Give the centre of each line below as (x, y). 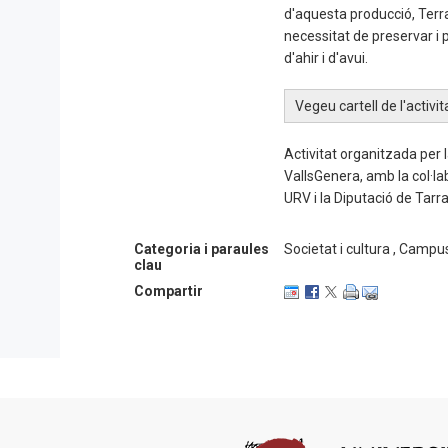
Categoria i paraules (201, 249)
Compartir (168, 291)
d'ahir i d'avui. (326, 58)
